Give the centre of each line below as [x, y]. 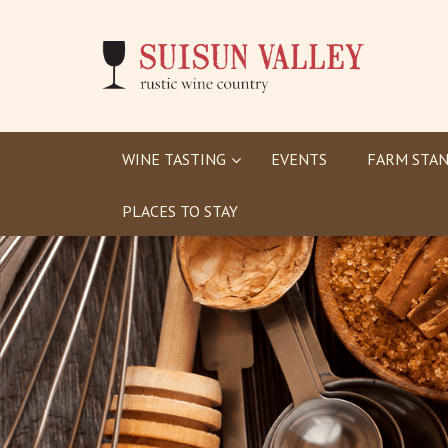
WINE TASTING [174, 159]
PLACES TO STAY [180, 211]
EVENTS [299, 159]
